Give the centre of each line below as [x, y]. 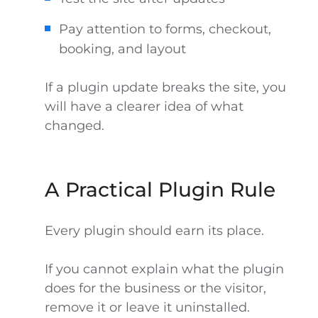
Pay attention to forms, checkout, [165, 29]
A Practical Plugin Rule [160, 190]
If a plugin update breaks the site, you [165, 87]
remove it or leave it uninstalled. [147, 307]
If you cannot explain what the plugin [164, 269]
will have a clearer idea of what [144, 106]
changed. [74, 126]
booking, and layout [122, 49]
